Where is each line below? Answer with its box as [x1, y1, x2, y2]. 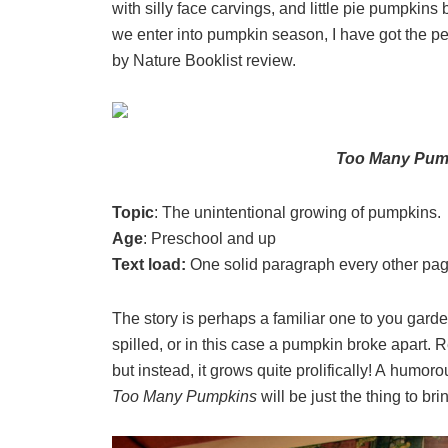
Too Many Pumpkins [112, 388, 261, 405]
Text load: [112, 256, 190, 273]
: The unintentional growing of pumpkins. [154, 204, 441, 221]
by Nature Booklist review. [112, 52, 296, 69]
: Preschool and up [143, 230, 276, 247]
